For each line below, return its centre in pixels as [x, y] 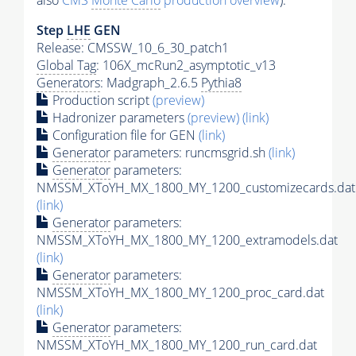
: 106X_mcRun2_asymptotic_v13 [186, 66]
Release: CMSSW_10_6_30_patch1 [133, 48]
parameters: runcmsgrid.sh [190, 153]
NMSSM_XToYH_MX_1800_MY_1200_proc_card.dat [180, 293]
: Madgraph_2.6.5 [151, 83]
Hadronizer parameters [118, 118]
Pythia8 [221, 83]
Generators [68, 83]
